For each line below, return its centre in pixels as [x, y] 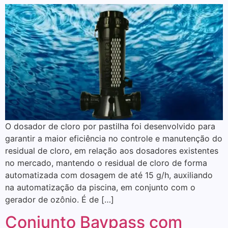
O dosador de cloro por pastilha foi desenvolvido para [110, 126]
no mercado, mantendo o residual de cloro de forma [106, 163]
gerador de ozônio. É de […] [60, 199]
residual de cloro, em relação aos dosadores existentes [112, 150]
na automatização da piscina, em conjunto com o [100, 187]
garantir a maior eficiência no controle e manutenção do [114, 138]
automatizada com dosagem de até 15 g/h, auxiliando [109, 175]
